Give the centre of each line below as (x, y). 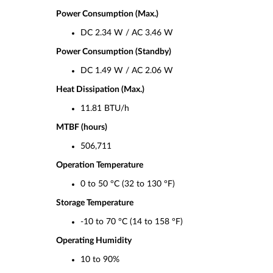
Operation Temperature (100, 165)
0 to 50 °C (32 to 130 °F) (128, 184)
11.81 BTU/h (105, 108)
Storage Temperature (95, 203)
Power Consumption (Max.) (107, 14)
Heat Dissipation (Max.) (100, 90)
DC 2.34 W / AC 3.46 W (127, 33)
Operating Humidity (94, 241)
